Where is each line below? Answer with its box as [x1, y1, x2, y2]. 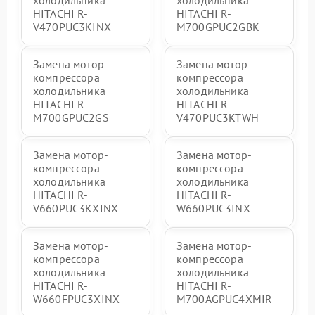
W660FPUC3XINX [33, 292, 120, 306]
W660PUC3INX [176, 201, 250, 215]
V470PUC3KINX [33, 20, 111, 34]
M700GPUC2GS [33, 110, 109, 124]
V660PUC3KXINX [33, 201, 118, 215]
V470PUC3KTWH [176, 110, 259, 124]
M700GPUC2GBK [176, 20, 259, 34]
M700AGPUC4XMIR [176, 292, 273, 306]
